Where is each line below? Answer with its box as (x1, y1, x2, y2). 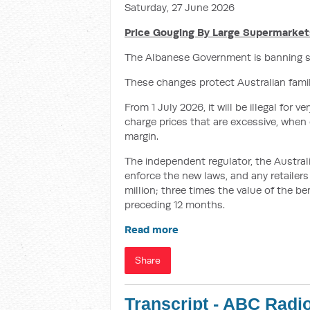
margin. (125, 129, 158, 143)
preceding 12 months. (125, 198, 225, 211)
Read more (125, 223, 179, 236)
